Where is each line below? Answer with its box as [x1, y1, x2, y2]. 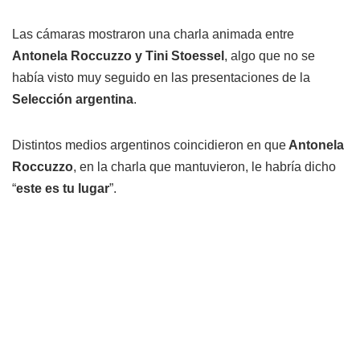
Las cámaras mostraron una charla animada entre [12, 27, 294, 41]
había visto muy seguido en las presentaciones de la [12, 70, 310, 84]
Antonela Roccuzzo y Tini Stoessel [12, 48, 224, 63]
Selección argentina [12, 92, 133, 106]
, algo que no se [224, 48, 315, 63]
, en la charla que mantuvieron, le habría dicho [73, 159, 336, 174]
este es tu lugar [16, 181, 109, 195]
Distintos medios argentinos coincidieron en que [12, 137, 286, 152]
